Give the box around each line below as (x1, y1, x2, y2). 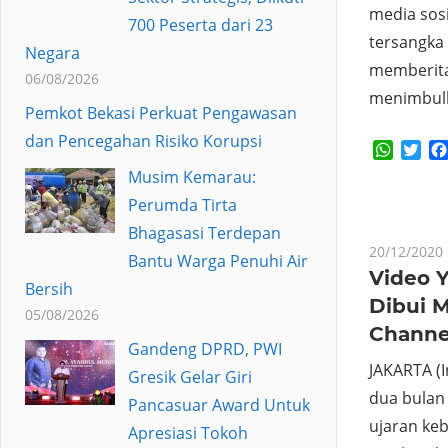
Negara (25, 41, 80, 64)
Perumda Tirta (127, 193, 237, 216)
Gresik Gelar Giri (127, 365, 252, 388)
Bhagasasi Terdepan (127, 221, 281, 244)
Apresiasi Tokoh (127, 421, 248, 444)
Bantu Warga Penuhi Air (127, 249, 308, 272)
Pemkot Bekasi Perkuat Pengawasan (25, 101, 297, 124)
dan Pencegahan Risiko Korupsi (25, 129, 262, 152)
